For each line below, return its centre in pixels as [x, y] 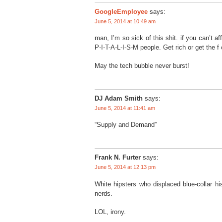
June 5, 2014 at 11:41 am [125, 108]
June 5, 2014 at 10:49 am [125, 21]
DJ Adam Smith [119, 98]
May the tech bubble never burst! [142, 65]
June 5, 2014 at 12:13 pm [125, 167]
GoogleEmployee [121, 11]
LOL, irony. [110, 212]
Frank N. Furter [118, 158]
